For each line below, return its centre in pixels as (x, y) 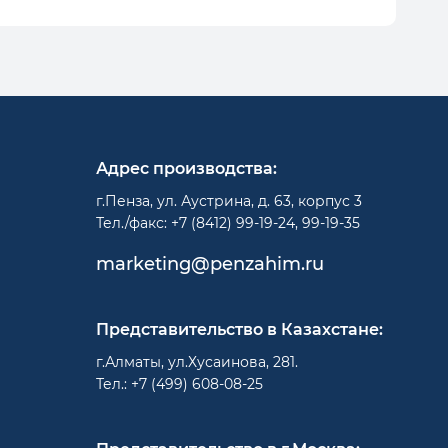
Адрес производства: (186, 168)
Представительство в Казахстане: (239, 329)
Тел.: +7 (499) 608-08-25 (179, 384)
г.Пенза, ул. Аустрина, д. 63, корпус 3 (229, 201)
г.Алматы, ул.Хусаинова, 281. (197, 362)
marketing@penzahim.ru (210, 264)
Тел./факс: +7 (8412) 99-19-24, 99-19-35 (228, 223)
